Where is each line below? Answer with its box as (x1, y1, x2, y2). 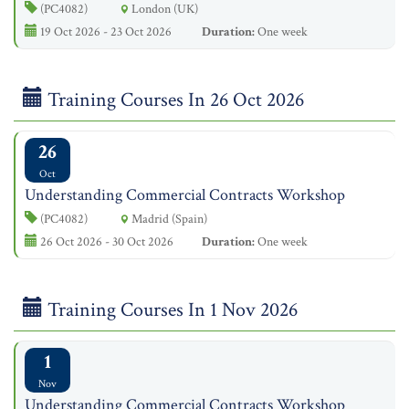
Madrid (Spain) (129, 210, 207, 227)
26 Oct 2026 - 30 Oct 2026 (37, 233, 173, 250)
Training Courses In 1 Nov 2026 (43, 297, 298, 323)
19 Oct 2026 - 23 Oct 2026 (37, 23, 172, 40)
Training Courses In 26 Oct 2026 (43, 87, 304, 113)
